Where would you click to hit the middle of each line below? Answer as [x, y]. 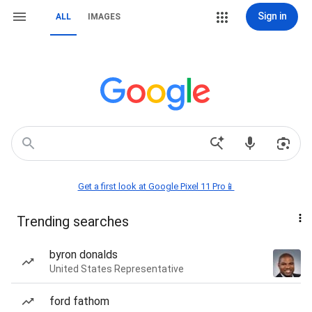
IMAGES [104, 17]
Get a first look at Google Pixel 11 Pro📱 [156, 186]
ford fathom [79, 301]
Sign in [272, 16]
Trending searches [73, 221]
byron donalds [84, 255]
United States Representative [117, 269]
